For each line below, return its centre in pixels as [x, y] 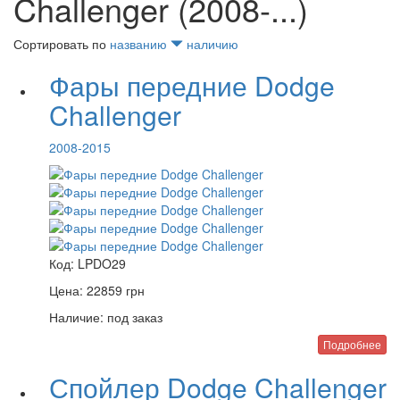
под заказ [133, 317]
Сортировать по [62, 44]
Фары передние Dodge [192, 85]
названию [140, 44]
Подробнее [352, 344]
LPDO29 [102, 263]
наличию [212, 44]
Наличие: [76, 317]
